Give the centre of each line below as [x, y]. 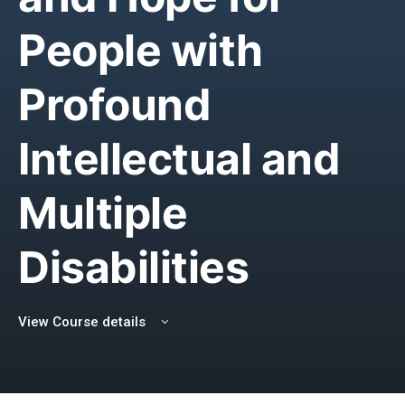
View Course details [84, 321]
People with [141, 50]
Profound [115, 104]
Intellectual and [179, 158]
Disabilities [134, 267]
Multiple [103, 212]
